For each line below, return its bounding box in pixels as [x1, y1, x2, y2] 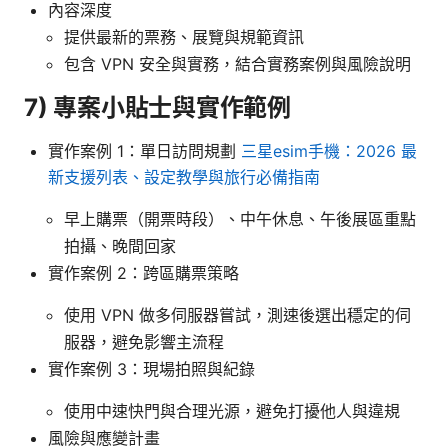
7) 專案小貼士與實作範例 [24, 92, 291, 122]
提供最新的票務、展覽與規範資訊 [64, 26, 304, 47]
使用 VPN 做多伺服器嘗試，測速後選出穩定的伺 [64, 304, 411, 325]
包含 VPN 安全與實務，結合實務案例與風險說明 [64, 53, 411, 74]
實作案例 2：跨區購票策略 [48, 262, 239, 283]
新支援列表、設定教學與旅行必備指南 [48, 166, 320, 187]
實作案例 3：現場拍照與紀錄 [48, 358, 255, 379]
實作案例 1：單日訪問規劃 [48, 140, 241, 161]
